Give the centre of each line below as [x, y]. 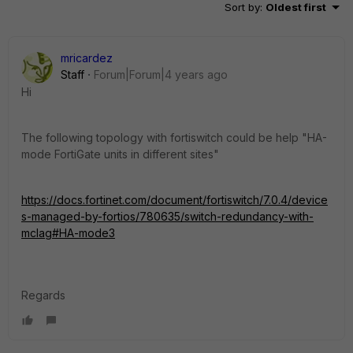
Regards [43, 295]
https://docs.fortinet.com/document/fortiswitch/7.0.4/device [175, 199]
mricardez [87, 58]
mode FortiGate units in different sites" [120, 154]
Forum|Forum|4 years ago [161, 74]
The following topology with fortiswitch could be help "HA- [174, 137]
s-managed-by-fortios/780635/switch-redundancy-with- [167, 216]
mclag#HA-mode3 [68, 232]
